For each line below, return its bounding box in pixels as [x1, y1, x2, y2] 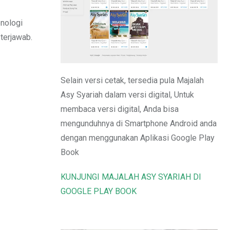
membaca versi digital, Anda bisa [61, 104, 179, 114]
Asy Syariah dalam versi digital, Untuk [61, 90, 194, 100]
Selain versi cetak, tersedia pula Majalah [61, 75, 204, 86]
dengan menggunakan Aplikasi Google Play [61, 133, 215, 143]
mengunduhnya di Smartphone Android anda [61, 119, 217, 129]
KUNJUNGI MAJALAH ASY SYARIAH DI [61, 172, 201, 182]
